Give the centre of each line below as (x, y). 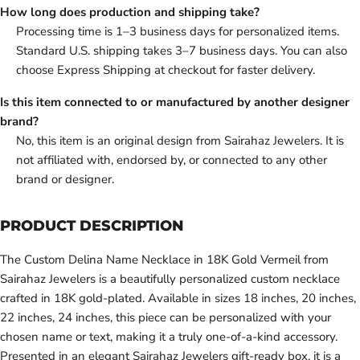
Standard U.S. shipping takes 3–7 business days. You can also (182, 51)
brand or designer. (65, 180)
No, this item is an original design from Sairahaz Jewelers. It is (180, 141)
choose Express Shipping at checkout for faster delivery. (166, 70)
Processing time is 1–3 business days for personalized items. (178, 32)
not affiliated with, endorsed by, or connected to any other (172, 160)
